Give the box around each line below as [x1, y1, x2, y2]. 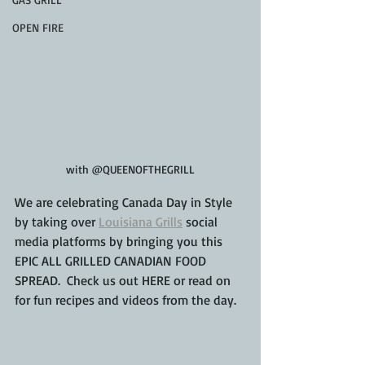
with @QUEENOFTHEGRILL [66, 162, 195, 177]
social [182, 213, 221, 231]
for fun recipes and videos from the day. [15, 292, 236, 309]
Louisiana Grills [99, 213, 182, 231]
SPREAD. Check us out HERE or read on [15, 272, 234, 289]
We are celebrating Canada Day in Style [15, 194, 235, 211]
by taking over [15, 213, 99, 231]
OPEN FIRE [12, 20, 64, 34]
